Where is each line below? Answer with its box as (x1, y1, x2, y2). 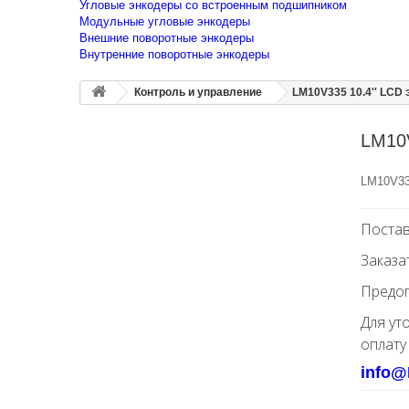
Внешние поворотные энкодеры (79, 31, 254, 45)
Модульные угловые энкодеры (79, 15, 250, 28)
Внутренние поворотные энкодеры (79, 47, 269, 61)
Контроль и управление (134, 86, 262, 99)
